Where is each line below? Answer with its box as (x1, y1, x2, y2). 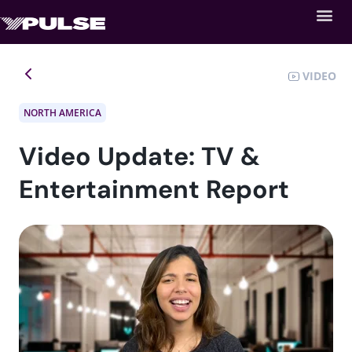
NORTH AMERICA (24, 105, 101, 119)
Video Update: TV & (19, 139, 260, 173)
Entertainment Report (19, 172, 289, 206)
